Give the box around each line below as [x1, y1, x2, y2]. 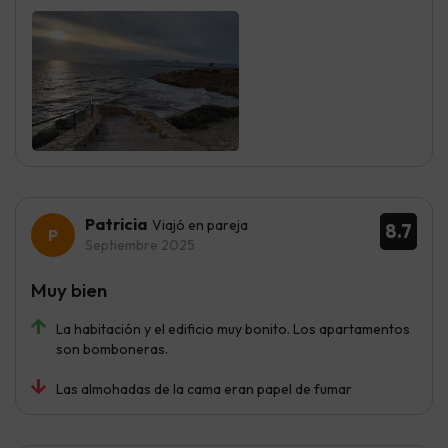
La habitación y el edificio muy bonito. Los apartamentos [56, 319, 410, 338]
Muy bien [31, 277, 107, 302]
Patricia [85, 213, 147, 234]
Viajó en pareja [152, 215, 248, 234]
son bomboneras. [56, 339, 168, 358]
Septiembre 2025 [85, 235, 195, 254]
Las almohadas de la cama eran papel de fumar [56, 379, 352, 398]
